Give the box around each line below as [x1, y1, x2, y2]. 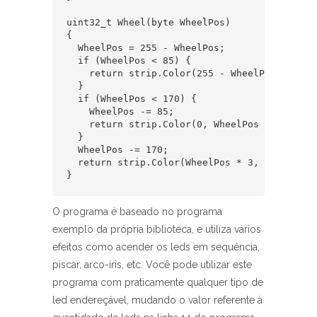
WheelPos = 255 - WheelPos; [67, 42, 225, 53]
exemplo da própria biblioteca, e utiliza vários [52, 224, 261, 235]
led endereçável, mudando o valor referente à [52, 294, 263, 306]
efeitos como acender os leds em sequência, [52, 241, 260, 253]
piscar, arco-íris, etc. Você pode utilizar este [52, 259, 252, 270]
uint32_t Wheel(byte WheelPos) [67, 17, 236, 28]
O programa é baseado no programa [52, 206, 222, 217]
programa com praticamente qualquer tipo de [52, 277, 263, 288]
